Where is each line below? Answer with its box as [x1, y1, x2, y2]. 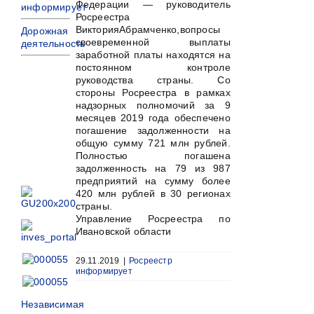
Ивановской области [75, 226, 172, 237]
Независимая [21, 299, 85, 310]
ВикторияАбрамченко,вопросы [75, 24, 221, 35]
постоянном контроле [75, 62, 231, 73]
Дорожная [21, 25, 69, 36]
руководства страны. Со [75, 74, 231, 86]
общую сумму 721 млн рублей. [75, 137, 231, 149]
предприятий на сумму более [75, 175, 231, 186]
